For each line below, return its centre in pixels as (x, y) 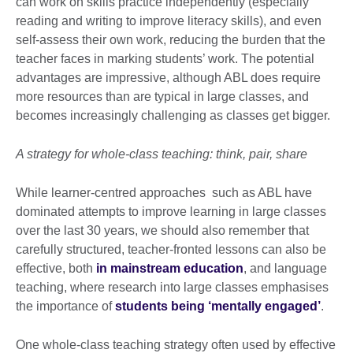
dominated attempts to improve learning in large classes (171, 211)
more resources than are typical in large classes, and (162, 96)
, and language (285, 268)
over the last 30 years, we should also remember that (162, 230)
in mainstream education (170, 268)
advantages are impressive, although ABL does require (168, 77)
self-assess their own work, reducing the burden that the (171, 39)
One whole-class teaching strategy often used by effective (176, 344)
